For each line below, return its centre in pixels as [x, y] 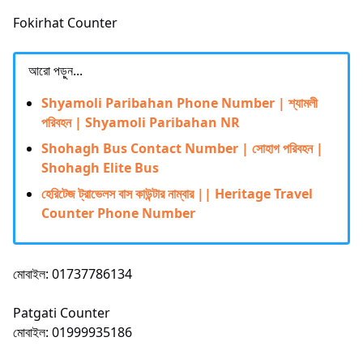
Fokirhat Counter [65, 22]
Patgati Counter [62, 312]
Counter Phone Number [118, 213]
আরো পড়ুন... [56, 70]
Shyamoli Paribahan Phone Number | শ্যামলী [179, 102]
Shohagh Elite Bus [100, 167]
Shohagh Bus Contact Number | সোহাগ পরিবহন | [182, 148]
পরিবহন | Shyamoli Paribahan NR [141, 122]
